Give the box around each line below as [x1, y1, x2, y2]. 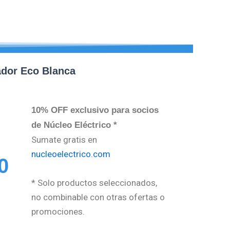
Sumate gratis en [31, 134, 97, 145]
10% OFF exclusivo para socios [31, 105, 159, 115]
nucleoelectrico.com [31, 148, 110, 159]
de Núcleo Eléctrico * [31, 120, 117, 130]
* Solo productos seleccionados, [31, 177, 157, 188]
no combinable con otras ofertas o [31, 191, 165, 202]
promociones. [31, 206, 85, 217]
